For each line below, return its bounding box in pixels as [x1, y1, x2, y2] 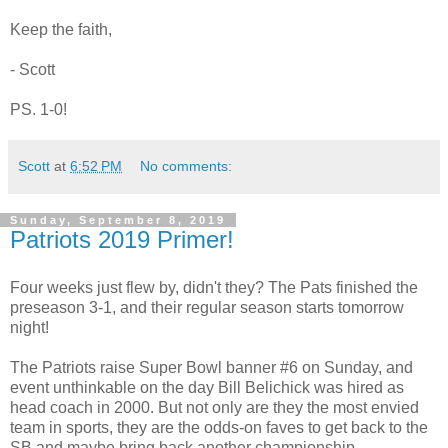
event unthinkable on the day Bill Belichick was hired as [10, 378, 404, 396]
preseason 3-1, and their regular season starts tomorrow [10, 298, 404, 316]
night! [10, 318, 49, 336]
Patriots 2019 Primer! [10, 225, 234, 253]
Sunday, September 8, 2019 [10, 213, 226, 226]
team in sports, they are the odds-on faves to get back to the [10, 418, 428, 436]
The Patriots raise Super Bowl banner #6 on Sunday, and [10, 358, 413, 376]
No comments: [140, 157, 233, 174]
